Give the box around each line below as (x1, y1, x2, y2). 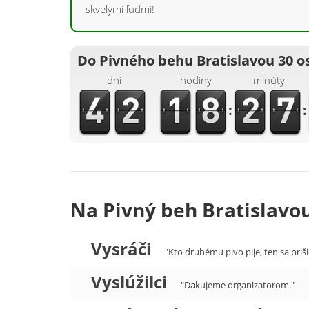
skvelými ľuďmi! (86, 2, 154, 16)
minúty (253, 73, 285, 87)
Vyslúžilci (91, 270, 167, 293)
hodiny (180, 73, 212, 87)
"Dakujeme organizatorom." (181, 279, 295, 291)
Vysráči (91, 237, 151, 260)
